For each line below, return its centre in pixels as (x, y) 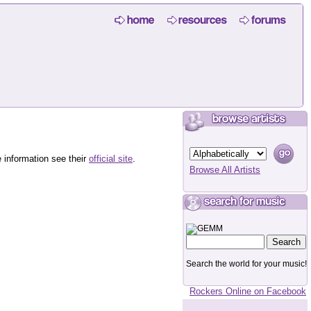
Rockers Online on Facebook (248, 291)
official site (111, 159)
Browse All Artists (225, 170)
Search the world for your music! (246, 264)
